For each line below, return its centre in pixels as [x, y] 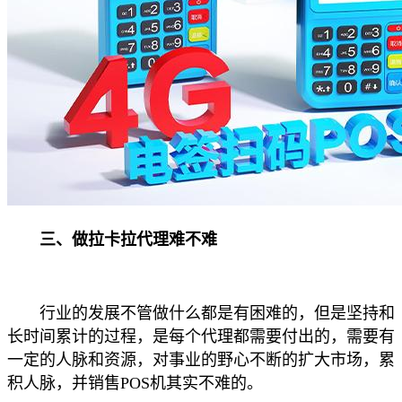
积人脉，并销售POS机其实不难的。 [135, 384]
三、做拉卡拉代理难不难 [112, 240]
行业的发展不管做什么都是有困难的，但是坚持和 [201, 314]
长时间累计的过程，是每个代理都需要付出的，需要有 [201, 337]
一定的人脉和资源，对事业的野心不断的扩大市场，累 [201, 360]
